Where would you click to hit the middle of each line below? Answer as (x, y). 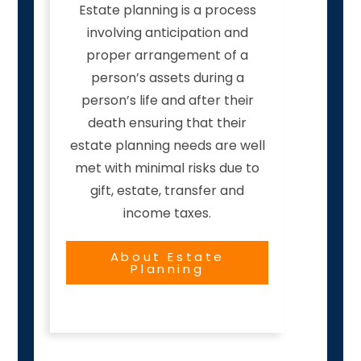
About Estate (167, 257)
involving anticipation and (167, 33)
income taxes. (168, 214)
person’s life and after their (167, 101)
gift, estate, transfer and (168, 191)
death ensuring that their (168, 123)
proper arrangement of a (168, 56)
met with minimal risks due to (168, 168)
